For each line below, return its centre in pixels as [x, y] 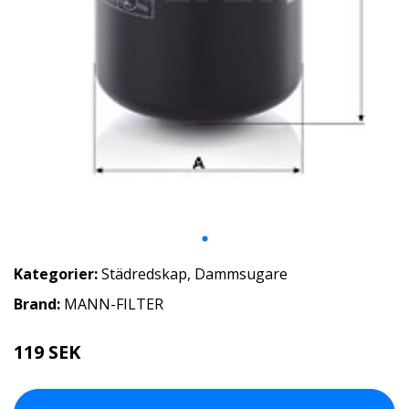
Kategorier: [56, 274]
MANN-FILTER [114, 304]
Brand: [39, 304]
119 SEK [47, 352]
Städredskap [144, 274]
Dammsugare [241, 274]
